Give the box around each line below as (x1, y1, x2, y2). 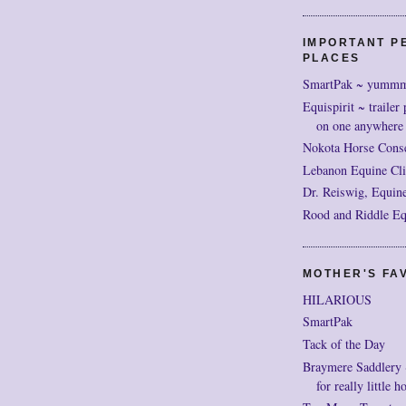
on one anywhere (316, 116, 403, 134)
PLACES (303, 51, 361, 64)
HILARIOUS (303, 290, 372, 308)
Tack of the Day (303, 334, 385, 353)
